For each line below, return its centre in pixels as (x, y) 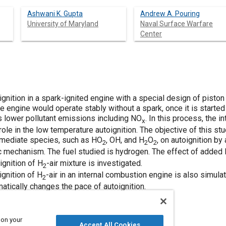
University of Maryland (63, 24)
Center (151, 34)
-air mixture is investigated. (94, 163)
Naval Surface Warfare (177, 24)
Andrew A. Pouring (170, 14)
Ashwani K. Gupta (55, 14)
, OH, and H (125, 140)
